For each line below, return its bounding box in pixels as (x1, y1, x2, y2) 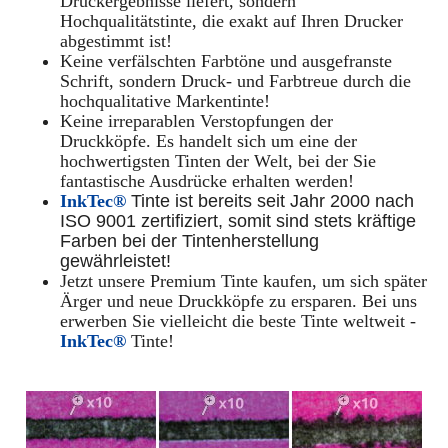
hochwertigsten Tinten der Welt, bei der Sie (60, 151, 376, 172)
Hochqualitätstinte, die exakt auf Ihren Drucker (60, 11, 403, 32)
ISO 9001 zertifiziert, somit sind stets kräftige (60, 211, 416, 232)
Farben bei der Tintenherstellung (60, 231, 319, 252)
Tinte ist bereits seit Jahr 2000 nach (126, 191, 414, 212)
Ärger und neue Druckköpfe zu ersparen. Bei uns (60, 291, 417, 312)
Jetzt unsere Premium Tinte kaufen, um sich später (60, 271, 427, 292)
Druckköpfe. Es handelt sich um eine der (60, 131, 357, 152)
